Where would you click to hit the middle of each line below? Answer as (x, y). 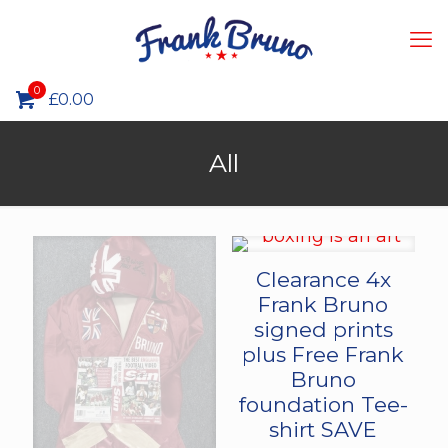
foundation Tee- (323, 404)
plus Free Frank (323, 354)
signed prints (323, 329)
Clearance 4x (323, 279)
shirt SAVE (323, 429)
